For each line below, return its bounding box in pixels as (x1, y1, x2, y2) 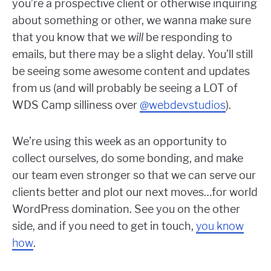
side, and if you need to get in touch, (12, 219, 196, 232)
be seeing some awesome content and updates (12, 64, 250, 77)
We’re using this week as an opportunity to (12, 134, 227, 148)
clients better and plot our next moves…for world (12, 185, 258, 198)
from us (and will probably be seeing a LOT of (12, 81, 238, 94)
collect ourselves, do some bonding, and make (12, 151, 243, 165)
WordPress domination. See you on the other (12, 202, 240, 215)
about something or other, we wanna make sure (12, 13, 251, 27)
